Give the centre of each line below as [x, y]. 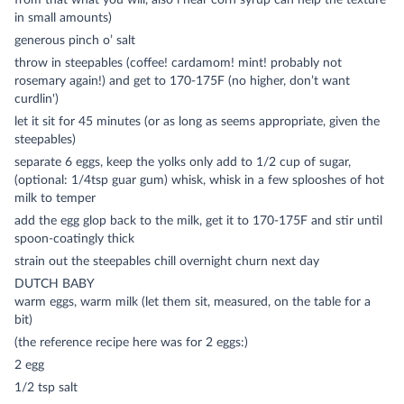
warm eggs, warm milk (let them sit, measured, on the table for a [193, 302]
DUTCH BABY [55, 284]
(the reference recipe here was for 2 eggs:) [131, 343]
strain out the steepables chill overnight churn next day [167, 262]
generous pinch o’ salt [75, 41]
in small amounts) [63, 18]
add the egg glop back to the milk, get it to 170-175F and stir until [198, 221]
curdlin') [37, 99]
